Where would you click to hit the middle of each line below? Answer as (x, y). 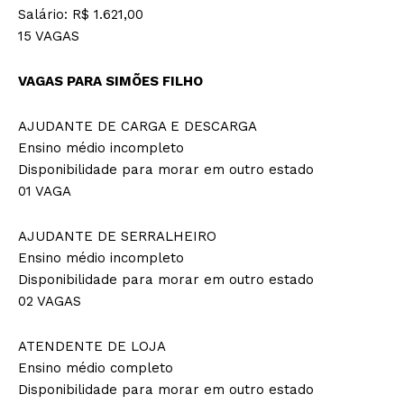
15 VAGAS (49, 36)
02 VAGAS (50, 301)
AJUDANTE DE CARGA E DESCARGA (138, 126)
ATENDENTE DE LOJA (92, 346)
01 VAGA (45, 191)
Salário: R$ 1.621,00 (81, 14)
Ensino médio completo (96, 367)
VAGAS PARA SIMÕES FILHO (110, 81)
